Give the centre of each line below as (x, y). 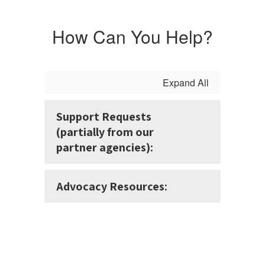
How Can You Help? (132, 36)
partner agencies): (105, 147)
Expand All (186, 83)
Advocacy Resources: (112, 186)
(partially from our (105, 132)
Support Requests (104, 117)
